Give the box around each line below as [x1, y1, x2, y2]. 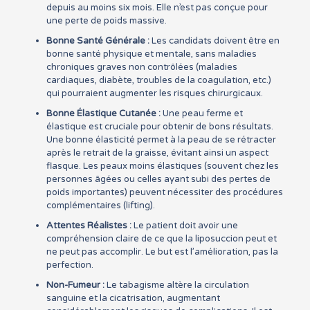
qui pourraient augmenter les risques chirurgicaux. [46, 88, 263, 99]
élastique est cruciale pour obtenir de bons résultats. [46, 121, 273, 132]
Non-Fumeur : [46, 280, 104, 291]
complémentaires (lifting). [46, 200, 155, 211]
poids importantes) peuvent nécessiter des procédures [46, 187, 283, 198]
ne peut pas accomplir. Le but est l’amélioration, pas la [46, 246, 278, 257]
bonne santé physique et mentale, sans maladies [46, 48, 257, 60]
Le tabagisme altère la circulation [104, 280, 249, 291]
